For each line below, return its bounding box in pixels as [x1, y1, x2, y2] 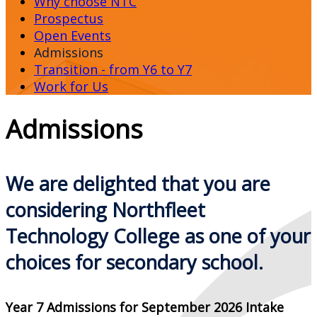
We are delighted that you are [6, 171, 270, 197]
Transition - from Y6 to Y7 [34, 61, 192, 79]
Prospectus [34, 10, 103, 28]
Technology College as [6, 223, 209, 250]
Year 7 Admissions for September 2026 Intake [6, 298, 284, 316]
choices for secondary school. [6, 249, 263, 276]
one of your [209, 223, 311, 250]
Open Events [34, 27, 111, 45]
